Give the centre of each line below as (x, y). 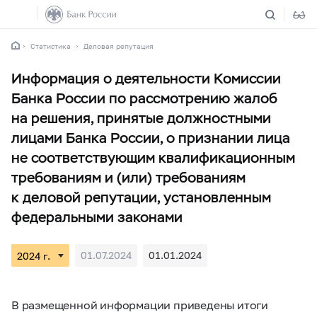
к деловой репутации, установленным (141, 197)
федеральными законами (97, 217)
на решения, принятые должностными (141, 118)
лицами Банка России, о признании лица (151, 138)
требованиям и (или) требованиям (128, 178)
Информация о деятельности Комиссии (146, 79)
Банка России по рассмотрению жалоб (144, 98)
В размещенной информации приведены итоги (140, 305)
